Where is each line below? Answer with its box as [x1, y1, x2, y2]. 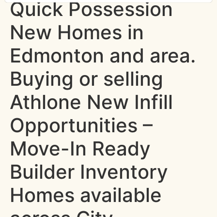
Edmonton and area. [10, 44, 196, 67]
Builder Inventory [10, 160, 168, 184]
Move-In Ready [10, 137, 151, 160]
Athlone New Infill [10, 90, 173, 114]
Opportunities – [10, 113, 153, 137]
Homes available [10, 183, 162, 207]
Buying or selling [10, 67, 163, 91]
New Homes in [10, 20, 144, 44]
